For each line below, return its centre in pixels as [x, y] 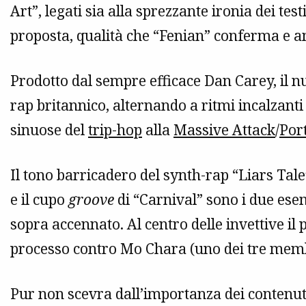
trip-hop [115, 130]
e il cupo [39, 200]
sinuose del [49, 130]
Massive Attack [224, 130]
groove [91, 200]
